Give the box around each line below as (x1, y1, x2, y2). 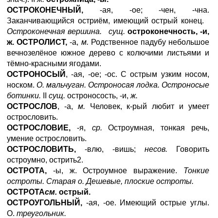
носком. (7, 81, 36, 89)
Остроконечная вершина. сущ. (7, 27, 126, 36)
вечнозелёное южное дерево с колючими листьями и (7, 49, 209, 57)
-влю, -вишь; (76, 145, 145, 153)
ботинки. (7, 91, 41, 100)
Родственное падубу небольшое (88, 38, 210, 46)
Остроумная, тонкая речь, (102, 124, 210, 132)
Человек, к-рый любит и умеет (85, 102, 210, 110)
